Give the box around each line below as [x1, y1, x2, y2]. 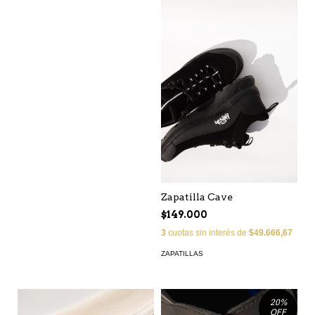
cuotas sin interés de [166, 227, 249, 238]
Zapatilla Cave [161, 191, 233, 202]
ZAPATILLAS [161, 249, 203, 257]
